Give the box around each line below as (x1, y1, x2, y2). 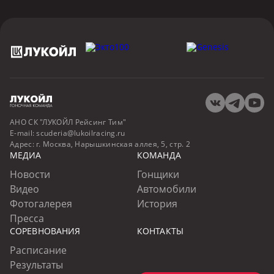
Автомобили (137, 182, 196, 196)
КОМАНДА (137, 149, 181, 161)
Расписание (10, 243, 67, 257)
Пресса (10, 212, 44, 225)
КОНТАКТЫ (137, 225, 183, 237)
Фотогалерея (10, 197, 72, 210)
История (137, 197, 177, 210)
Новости (10, 168, 50, 181)
